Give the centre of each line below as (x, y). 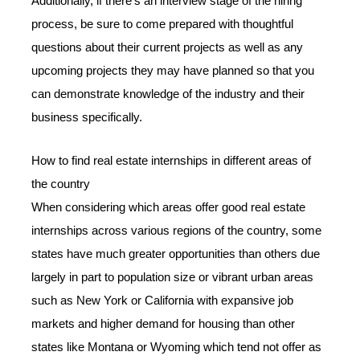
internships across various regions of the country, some (177, 231)
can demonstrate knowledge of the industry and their (168, 94)
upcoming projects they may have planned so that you (173, 70)
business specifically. (87, 117)
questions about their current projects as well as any (168, 47)
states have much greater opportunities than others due (176, 254)
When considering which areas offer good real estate (169, 208)
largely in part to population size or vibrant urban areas (173, 278)
